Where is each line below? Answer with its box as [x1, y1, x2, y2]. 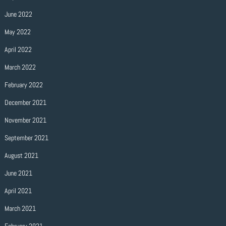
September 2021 [4, 133, 48, 142]
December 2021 [4, 98, 46, 107]
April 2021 [4, 186, 32, 195]
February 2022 [4, 80, 43, 89]
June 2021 [4, 168, 32, 178]
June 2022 [4, 10, 32, 19]
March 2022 [4, 63, 36, 72]
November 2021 [4, 116, 46, 125]
